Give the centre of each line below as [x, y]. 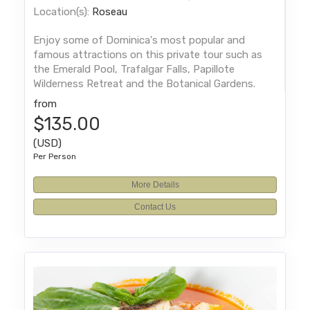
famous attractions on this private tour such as [148, 54]
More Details [155, 184]
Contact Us [155, 207]
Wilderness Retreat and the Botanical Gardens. [145, 83]
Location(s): [62, 11]
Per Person [55, 156]
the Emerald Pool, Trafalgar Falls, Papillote [134, 69]
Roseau [110, 11]
